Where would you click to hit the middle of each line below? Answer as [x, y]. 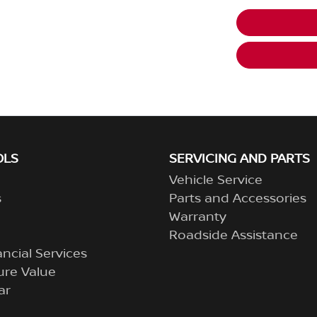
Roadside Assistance [234, 235]
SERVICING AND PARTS [240, 159]
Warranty [198, 217]
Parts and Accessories [238, 198]
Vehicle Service [216, 180]
